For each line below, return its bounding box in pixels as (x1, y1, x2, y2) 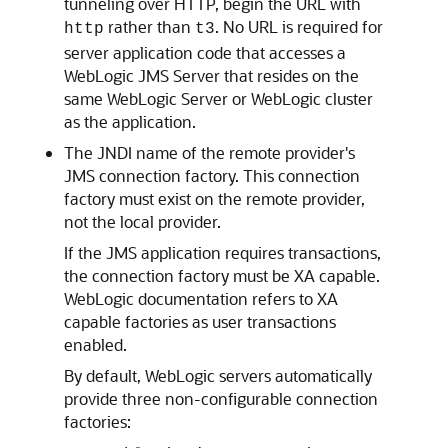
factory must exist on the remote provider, (64, 188, 365, 209)
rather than (104, 16, 195, 37)
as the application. (64, 111, 196, 132)
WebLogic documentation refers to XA (64, 288, 338, 309)
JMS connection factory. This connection (64, 165, 360, 186)
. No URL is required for (215, 16, 383, 37)
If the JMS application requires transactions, (64, 242, 381, 263)
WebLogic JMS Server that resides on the (64, 65, 359, 86)
